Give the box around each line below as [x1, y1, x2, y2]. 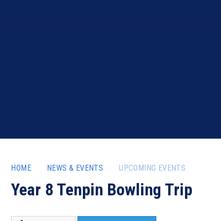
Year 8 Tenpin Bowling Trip [11, 179, 193, 199]
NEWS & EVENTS [47, 163, 104, 173]
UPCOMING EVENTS [119, 163, 186, 173]
